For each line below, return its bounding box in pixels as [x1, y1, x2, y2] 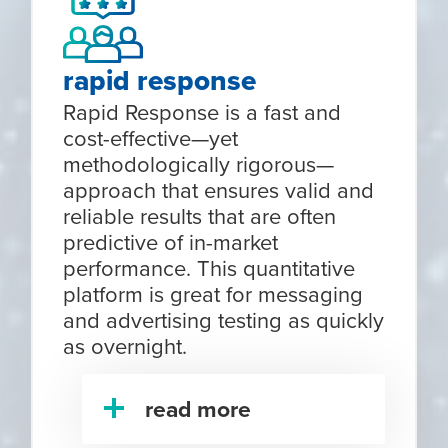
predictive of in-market [63, 226, 279, 258]
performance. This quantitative [63, 252, 356, 284]
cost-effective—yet [63, 122, 239, 154]
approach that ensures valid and [63, 174, 375, 206]
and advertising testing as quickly [63, 304, 385, 336]
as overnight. [63, 330, 188, 362]
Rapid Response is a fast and [63, 96, 342, 128]
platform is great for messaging [63, 278, 364, 310]
